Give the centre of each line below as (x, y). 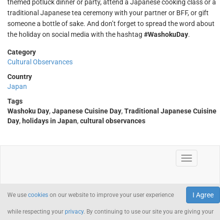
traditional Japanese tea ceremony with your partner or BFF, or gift (108, 13)
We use (18, 195)
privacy (74, 212)
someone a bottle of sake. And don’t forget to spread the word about (111, 24)
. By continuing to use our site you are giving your (149, 212)
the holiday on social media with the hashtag (76, 34)
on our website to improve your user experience (111, 195)
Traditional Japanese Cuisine (170, 111)
